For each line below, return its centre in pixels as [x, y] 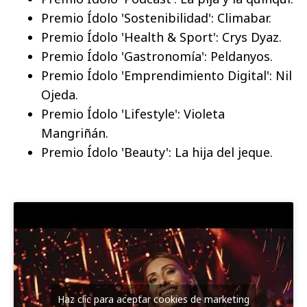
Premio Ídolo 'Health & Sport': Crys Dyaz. [161, 37]
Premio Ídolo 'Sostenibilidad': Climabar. [156, 18]
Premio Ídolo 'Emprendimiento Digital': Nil [167, 76]
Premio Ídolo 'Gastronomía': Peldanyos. [157, 57]
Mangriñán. [75, 133]
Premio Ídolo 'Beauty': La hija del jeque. [157, 152]
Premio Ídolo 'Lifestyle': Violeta [133, 114]
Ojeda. [60, 95]
